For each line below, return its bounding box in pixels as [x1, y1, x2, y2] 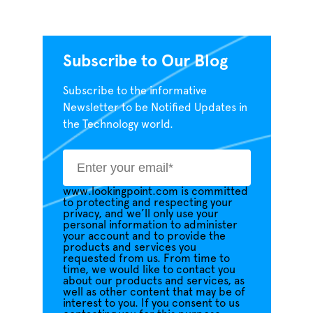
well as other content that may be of [62, 286, 245, 298]
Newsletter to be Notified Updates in [62, 102, 247, 113]
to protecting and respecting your [62, 197, 233, 208]
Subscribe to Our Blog [62, 53, 228, 70]
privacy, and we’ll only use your [62, 208, 219, 219]
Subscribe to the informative [62, 85, 207, 96]
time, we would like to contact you [62, 264, 235, 275]
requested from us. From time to [62, 253, 230, 264]
